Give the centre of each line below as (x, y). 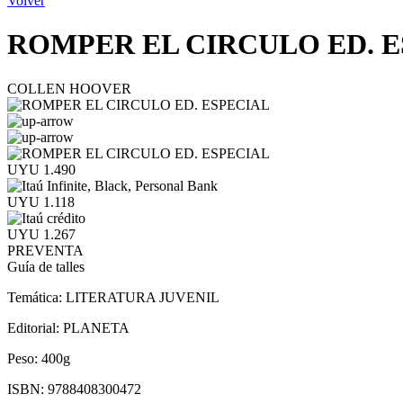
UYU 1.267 (41, 234)
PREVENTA (45, 250)
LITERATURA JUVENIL (143, 297)
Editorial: (35, 327)
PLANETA (96, 327)
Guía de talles (46, 266)
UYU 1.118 (41, 201)
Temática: (36, 297)
